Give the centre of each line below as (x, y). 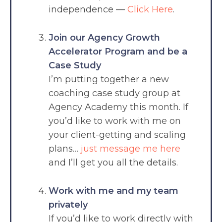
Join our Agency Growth (104, 37)
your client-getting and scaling (117, 135)
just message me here (131, 148)
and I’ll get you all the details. (113, 162)
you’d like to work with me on (115, 121)
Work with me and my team (113, 191)
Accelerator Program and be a (118, 51)
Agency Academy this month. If (118, 107)
